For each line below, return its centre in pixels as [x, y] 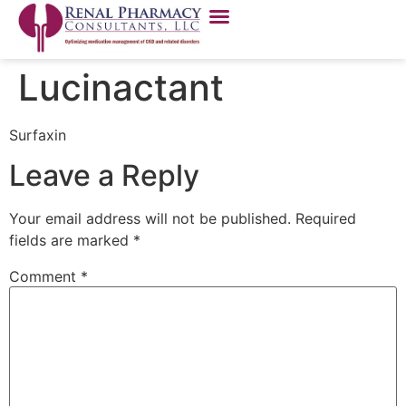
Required [326, 219]
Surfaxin [38, 135]
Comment [45, 277]
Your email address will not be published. [150, 219]
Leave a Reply [104, 176]
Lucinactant [121, 87]
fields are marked [71, 241]
